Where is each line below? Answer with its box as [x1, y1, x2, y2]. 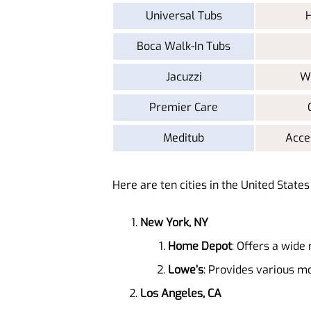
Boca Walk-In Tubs [137, 38, 230, 53]
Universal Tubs [145, 8, 222, 23]
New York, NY [140, 215, 208, 230]
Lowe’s [168, 262, 203, 277]
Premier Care [149, 99, 218, 115]
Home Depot [168, 238, 232, 253]
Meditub [163, 130, 204, 145]
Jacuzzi [165, 69, 202, 84]
